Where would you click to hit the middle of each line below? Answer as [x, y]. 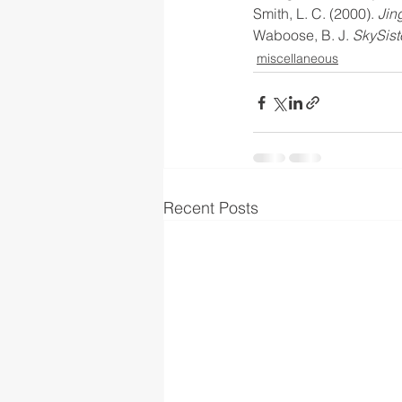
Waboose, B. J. [303, 35]
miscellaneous [297, 58]
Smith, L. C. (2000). [314, 13]
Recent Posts [211, 208]
